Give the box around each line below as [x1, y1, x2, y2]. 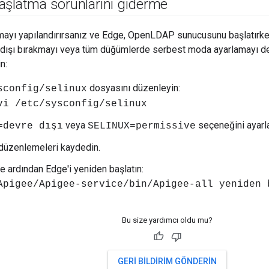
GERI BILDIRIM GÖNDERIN [118, 256, 217, 267]
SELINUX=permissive [88, 121, 196, 132]
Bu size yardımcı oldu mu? [122, 216, 213, 225]
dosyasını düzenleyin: [87, 82, 180, 94]
